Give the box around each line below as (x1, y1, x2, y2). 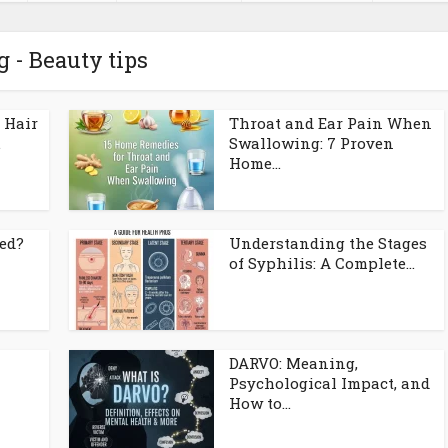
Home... (229, 153, 281, 173)
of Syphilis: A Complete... (229, 253, 415, 273)
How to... (229, 393, 291, 413)
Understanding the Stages (229, 233, 427, 253)
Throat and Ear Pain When (229, 113, 432, 133)
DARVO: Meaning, (229, 353, 358, 373)
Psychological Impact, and (229, 373, 430, 393)
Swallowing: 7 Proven (229, 133, 394, 153)
